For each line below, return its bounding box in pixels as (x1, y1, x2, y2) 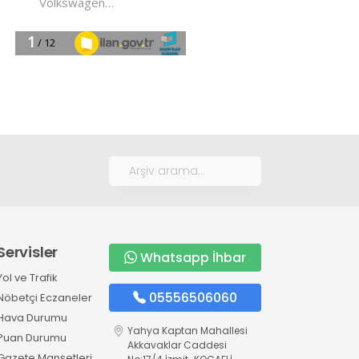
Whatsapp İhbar (139, 248, 246, 268)
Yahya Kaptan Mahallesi (127, 324, 248, 338)
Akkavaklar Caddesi (127, 338, 227, 353)
